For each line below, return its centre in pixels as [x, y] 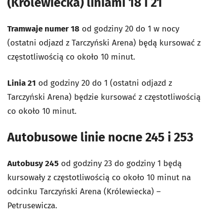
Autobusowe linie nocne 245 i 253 [100, 137]
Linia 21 [22, 83]
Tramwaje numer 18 [43, 29]
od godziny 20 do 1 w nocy [129, 29]
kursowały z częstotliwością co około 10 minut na [99, 177]
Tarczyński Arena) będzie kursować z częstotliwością [104, 97]
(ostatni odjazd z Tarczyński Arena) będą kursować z [104, 43]
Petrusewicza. [32, 205]
